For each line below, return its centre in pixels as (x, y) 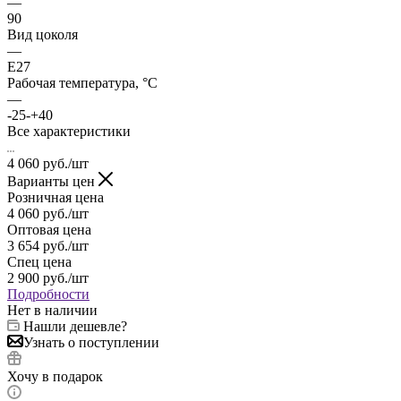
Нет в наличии (52, 310)
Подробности (48, 294)
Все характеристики (69, 131)
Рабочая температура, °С (82, 82)
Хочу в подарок (55, 376)
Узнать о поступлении (91, 342)
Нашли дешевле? (75, 326)
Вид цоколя (43, 34)
